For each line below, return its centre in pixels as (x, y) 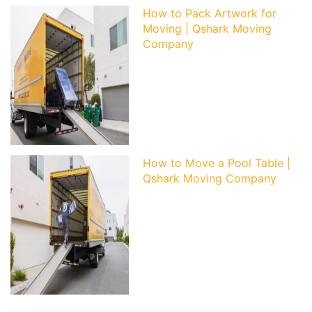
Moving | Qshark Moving (207, 29)
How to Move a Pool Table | (217, 163)
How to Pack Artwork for (210, 13)
